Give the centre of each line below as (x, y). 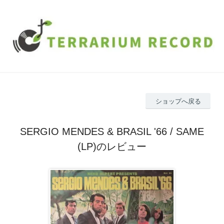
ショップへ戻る (178, 101)
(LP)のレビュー (112, 147)
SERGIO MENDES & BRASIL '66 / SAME (112, 132)
